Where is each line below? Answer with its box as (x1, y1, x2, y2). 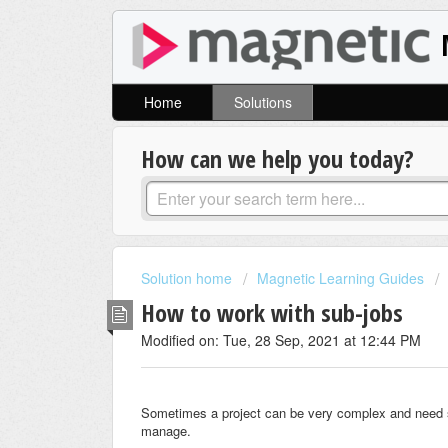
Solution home (141, 268, 236, 289)
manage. (141, 421, 191, 441)
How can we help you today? (141, 142, 414, 176)
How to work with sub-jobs (141, 295, 403, 329)
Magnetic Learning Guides (257, 268, 424, 289)
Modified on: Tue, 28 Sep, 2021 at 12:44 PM (141, 329, 421, 350)
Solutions (233, 92, 292, 113)
